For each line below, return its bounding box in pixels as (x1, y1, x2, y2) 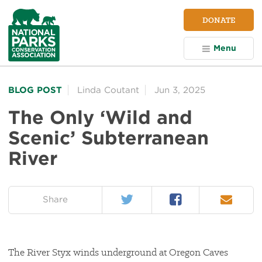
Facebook (168, 189, 210, 203)
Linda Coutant (77, 84, 139, 95)
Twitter (120, 189, 147, 203)
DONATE (202, 15, 235, 25)
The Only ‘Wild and (8, 105, 192, 129)
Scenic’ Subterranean (8, 126, 209, 149)
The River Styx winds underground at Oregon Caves (8, 246, 228, 259)
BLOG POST (8, 84, 62, 95)
